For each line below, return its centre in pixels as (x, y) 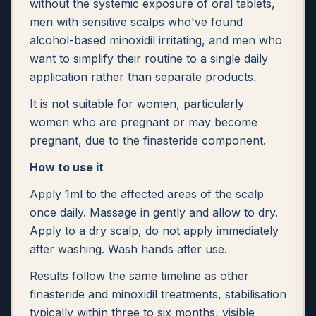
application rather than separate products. (143, 77)
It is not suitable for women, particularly (137, 104)
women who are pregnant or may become (144, 122)
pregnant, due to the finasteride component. (148, 140)
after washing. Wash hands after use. (128, 249)
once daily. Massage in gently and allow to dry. (154, 212)
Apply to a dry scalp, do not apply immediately (154, 231)
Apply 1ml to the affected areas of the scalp (147, 194)
